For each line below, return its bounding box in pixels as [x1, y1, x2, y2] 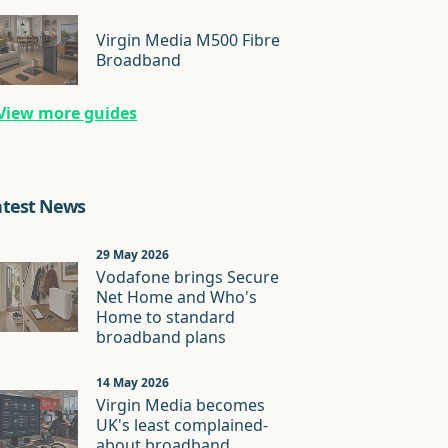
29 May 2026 [96, 246, 170, 263]
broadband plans [96, 326, 227, 348]
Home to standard [96, 306, 236, 328]
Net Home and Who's [96, 286, 258, 308]
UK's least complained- [96, 414, 269, 436]
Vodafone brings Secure [96, 266, 280, 288]
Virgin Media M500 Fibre [96, 29, 281, 51]
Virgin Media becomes [96, 394, 266, 416]
